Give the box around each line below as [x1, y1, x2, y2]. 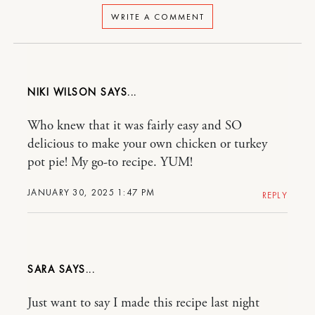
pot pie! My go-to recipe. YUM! [27, 154, 193, 172]
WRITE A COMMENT [110, 11, 205, 22]
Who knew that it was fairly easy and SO [27, 117, 242, 135]
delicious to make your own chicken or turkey [27, 136, 267, 153]
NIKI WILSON [27, 85, 101, 100]
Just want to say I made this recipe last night [27, 295, 259, 312]
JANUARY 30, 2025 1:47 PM [27, 186, 155, 199]
